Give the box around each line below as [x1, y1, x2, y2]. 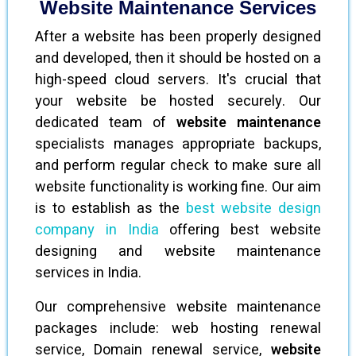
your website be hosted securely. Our [35, 91, 321, 112]
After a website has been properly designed [35, 26, 321, 48]
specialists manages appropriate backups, [35, 133, 321, 155]
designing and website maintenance [35, 241, 321, 262]
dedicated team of [35, 112, 176, 133]
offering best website [158, 219, 322, 241]
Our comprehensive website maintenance [35, 296, 321, 318]
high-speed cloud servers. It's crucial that [35, 69, 321, 91]
